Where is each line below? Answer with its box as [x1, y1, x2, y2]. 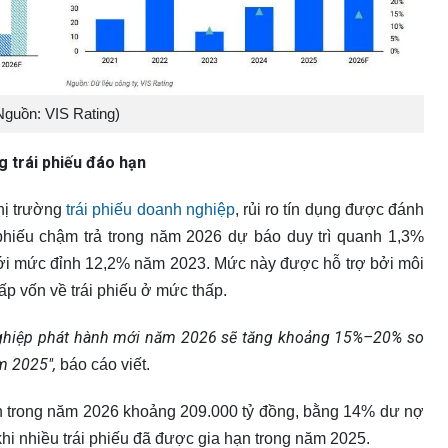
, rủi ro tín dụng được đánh [234, 200, 425, 218]
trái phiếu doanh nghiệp [62, 200, 235, 218]
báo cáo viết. [56, 355, 150, 373]
